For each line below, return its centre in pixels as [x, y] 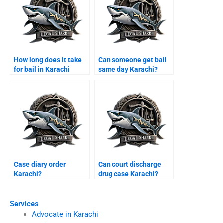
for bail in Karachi [42, 69]
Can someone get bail [132, 60]
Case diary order [40, 165]
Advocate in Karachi [65, 214]
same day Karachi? [128, 69]
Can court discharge [130, 165]
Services [24, 203]
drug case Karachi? [128, 174]
